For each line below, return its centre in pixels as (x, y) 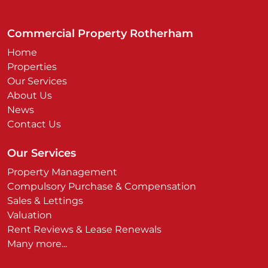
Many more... (37, 244)
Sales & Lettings (45, 201)
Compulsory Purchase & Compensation (102, 186)
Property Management (62, 172)
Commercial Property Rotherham (100, 33)
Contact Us (34, 124)
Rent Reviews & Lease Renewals (84, 229)
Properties (32, 67)
